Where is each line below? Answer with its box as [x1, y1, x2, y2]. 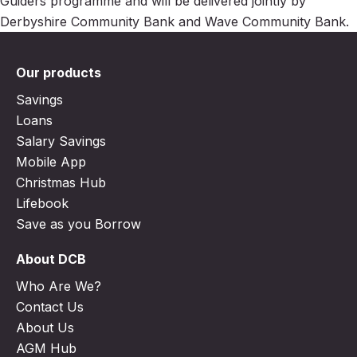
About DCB [16, 250, 86, 267]
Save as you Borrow [16, 215, 141, 232]
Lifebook [16, 194, 69, 211]
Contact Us [16, 298, 84, 315]
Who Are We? [16, 277, 101, 294]
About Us [16, 319, 74, 335]
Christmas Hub [16, 174, 106, 190]
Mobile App [16, 153, 86, 170]
